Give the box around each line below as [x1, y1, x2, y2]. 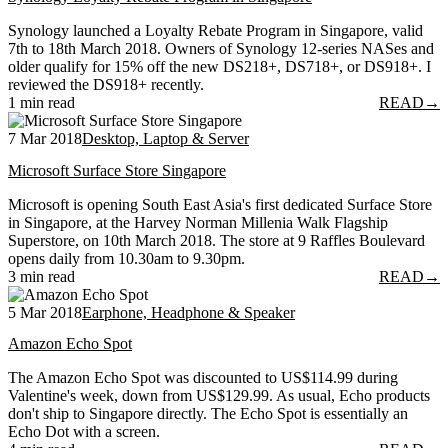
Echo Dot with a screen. [8, 422, 160, 440]
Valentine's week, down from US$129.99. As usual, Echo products [8, 386, 430, 404]
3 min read [8, 267, 75, 285]
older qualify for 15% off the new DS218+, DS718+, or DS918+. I [8, 58, 431, 76]
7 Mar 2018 [8, 130, 82, 148]
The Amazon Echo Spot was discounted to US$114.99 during [8, 368, 398, 386]
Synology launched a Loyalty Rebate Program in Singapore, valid [8, 22, 423, 40]
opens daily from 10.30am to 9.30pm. [8, 249, 245, 267]
